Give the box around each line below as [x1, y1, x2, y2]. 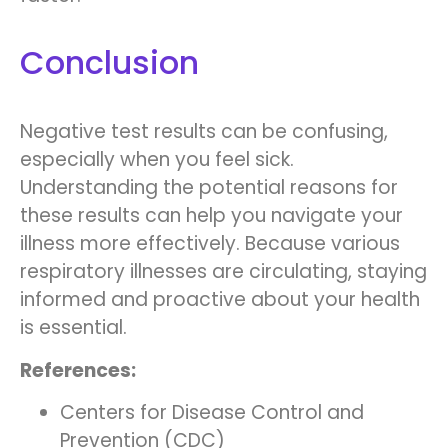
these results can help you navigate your [20, 202, 403, 230]
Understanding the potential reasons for [20, 174, 398, 202]
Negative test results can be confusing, [20, 118, 388, 146]
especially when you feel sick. [20, 146, 294, 174]
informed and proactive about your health [20, 286, 420, 314]
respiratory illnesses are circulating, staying [20, 258, 427, 286]
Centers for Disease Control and [60, 399, 364, 426]
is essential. [20, 314, 127, 342]
